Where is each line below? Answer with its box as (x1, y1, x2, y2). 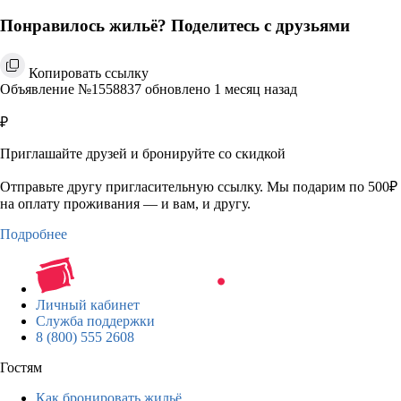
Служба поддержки (36, 312, 155, 328)
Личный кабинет (36, 296, 140, 312)
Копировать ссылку (29, 64, 149, 81)
